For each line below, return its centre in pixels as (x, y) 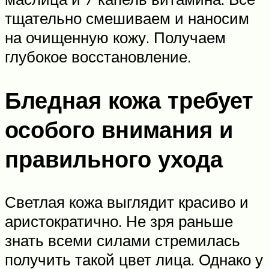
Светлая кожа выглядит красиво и (127, 202)
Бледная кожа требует (129, 100)
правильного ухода (114, 159)
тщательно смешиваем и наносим (127, 18)
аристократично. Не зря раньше (119, 221)
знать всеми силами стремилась (122, 240)
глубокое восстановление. (98, 56)
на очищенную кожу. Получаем (115, 37)
